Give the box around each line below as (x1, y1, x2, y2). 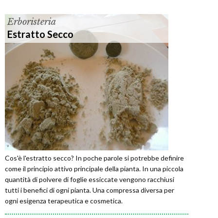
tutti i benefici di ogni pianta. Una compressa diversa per (5, 186, 174, 195)
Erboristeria (7, 17, 56, 28)
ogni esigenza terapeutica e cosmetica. (5, 197, 123, 205)
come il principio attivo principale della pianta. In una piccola (5, 164, 183, 173)
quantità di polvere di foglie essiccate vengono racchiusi (5, 175, 174, 184)
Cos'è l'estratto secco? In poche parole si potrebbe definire (5, 154, 184, 163)
